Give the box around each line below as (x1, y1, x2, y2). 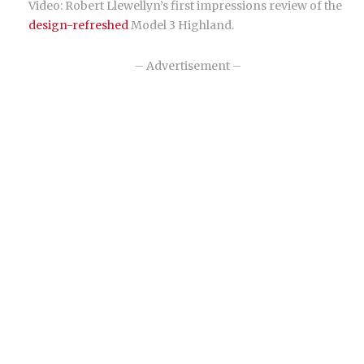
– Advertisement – (135, 58, 241, 73)
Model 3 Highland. (128, 17, 234, 32)
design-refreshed (28, 17, 128, 32)
